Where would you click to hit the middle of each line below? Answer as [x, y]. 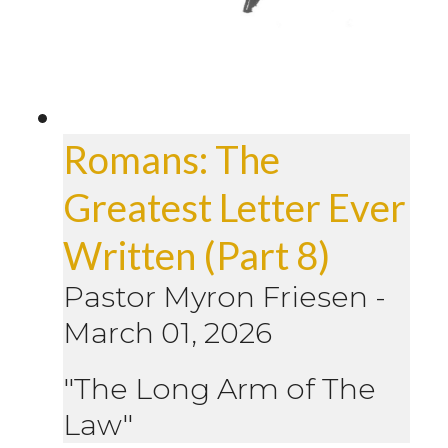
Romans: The [171, 158]
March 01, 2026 [167, 332]
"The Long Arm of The [219, 388]
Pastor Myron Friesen [215, 296]
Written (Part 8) [196, 254]
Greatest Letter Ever [234, 206]
